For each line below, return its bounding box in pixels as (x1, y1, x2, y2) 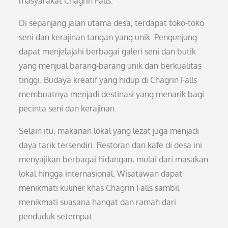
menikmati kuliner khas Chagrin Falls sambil (19, 183, 180, 193)
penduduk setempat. (19, 211, 95, 221)
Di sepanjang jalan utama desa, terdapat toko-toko (19, 18, 205, 28)
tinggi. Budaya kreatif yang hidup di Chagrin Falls (19, 75, 197, 85)
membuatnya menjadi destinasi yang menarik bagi (19, 89, 205, 99)
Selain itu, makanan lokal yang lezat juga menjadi (19, 126, 199, 136)
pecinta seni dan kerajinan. (19, 103, 117, 113)
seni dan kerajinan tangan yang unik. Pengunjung (19, 32, 197, 42)
